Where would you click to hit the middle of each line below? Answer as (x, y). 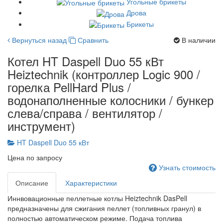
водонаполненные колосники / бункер (111, 100)
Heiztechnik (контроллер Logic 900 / (104, 74)
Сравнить (93, 40)
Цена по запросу (35, 157)
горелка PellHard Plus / (69, 87)
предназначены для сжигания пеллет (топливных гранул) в (104, 208)
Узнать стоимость (186, 167)
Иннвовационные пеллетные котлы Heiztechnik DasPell (97, 198)
